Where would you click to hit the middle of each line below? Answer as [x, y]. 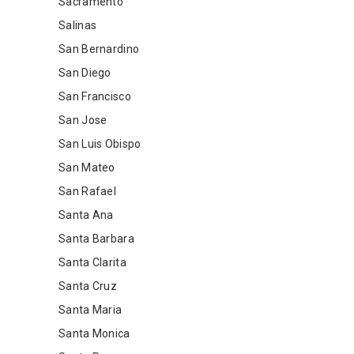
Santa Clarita [92, 262]
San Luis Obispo [100, 144]
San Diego [85, 73]
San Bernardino [99, 49]
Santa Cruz [88, 286]
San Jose [83, 120]
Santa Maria [90, 310]
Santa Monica [94, 333]
